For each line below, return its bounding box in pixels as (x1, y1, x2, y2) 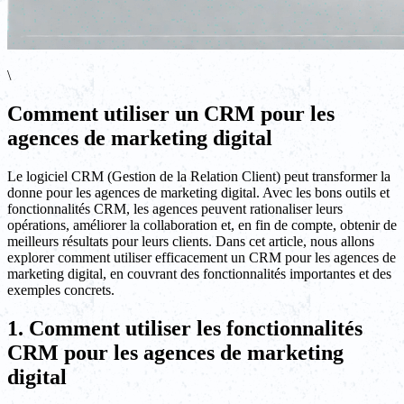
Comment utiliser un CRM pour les (7, 101, 335, 125)
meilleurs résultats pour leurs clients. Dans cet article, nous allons (7, 233, 374, 249)
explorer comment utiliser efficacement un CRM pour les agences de (7, 249, 396, 265)
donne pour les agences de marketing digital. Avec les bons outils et (7, 184, 390, 200)
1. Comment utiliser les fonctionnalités (7, 316, 363, 340)
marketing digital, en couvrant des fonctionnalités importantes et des (7, 265, 391, 281)
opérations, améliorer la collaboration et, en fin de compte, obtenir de (7, 216, 397, 233)
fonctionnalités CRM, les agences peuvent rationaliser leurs (7, 200, 343, 216)
